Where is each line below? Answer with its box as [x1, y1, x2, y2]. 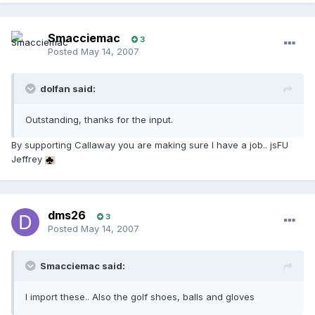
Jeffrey [11, 153, 45, 165]
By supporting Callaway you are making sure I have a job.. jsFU [11, 139, 288, 151]
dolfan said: [40, 83, 96, 95]
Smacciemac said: [40, 260, 125, 272]
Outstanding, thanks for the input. [25, 114, 173, 126]
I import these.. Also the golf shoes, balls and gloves [25, 291, 255, 303]
